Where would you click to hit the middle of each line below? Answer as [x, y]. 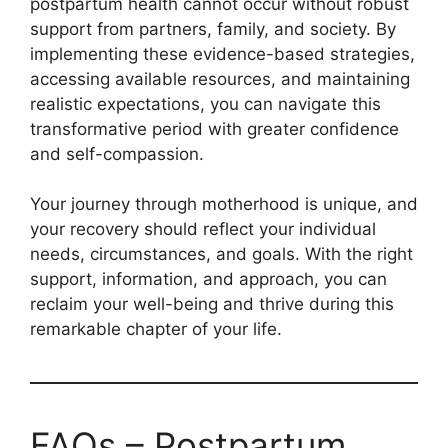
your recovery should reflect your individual [203, 229]
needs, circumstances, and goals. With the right [221, 254]
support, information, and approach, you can [208, 279]
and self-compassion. [117, 153]
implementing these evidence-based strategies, [222, 53]
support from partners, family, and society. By [213, 28]
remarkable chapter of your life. [156, 329]
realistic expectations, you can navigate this [205, 103]
